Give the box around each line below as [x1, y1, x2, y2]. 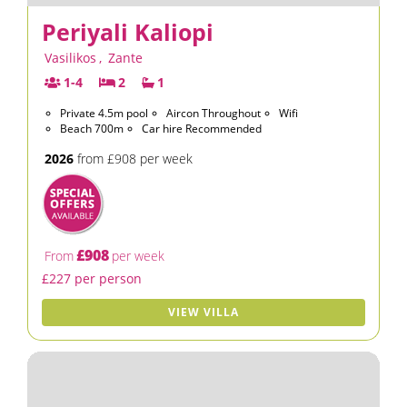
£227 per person [42, 270, 142, 287]
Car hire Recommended [142, 121, 262, 136]
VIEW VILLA [168, 304, 239, 320]
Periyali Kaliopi [42, 16, 213, 47]
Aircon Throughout [166, 105, 261, 121]
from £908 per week [74, 150, 193, 167]
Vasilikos [45, 49, 96, 66]
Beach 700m [60, 121, 124, 136]
